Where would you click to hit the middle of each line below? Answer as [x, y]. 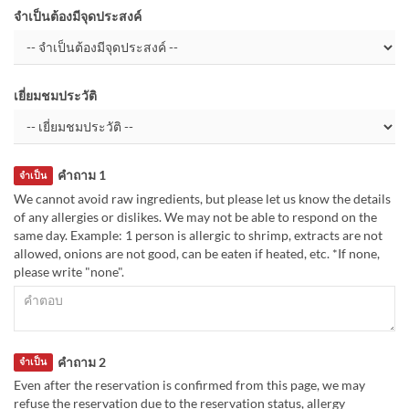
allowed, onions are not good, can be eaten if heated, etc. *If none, [197, 253]
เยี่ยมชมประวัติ [55, 96]
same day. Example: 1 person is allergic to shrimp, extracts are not [198, 235]
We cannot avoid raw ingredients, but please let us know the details [202, 198]
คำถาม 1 [81, 175]
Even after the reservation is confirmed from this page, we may [189, 384]
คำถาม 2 [81, 362]
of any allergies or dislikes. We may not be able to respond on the [195, 216]
